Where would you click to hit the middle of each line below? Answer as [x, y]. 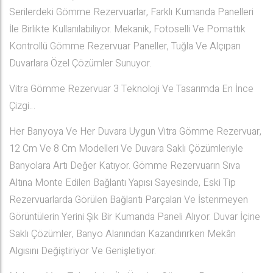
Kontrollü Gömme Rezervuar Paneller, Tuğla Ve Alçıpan [125, 46]
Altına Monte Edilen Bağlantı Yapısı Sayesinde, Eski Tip [122, 183]
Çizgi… [22, 106]
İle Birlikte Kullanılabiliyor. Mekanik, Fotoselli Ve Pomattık [127, 29]
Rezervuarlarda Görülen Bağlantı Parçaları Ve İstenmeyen [129, 200]
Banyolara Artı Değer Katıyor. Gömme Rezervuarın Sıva [125, 166]
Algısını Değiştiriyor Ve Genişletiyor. [83, 251]
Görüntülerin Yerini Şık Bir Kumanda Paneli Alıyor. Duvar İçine [135, 217]
